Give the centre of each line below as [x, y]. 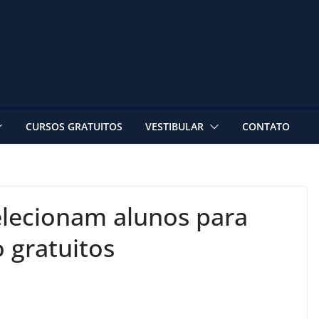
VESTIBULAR [174, 126]
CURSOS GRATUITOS [74, 126]
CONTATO [266, 126]
